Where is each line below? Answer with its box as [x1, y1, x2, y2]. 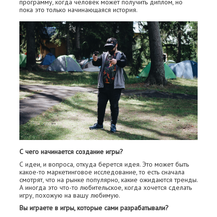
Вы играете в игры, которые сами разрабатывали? [19, 203, 169, 213]
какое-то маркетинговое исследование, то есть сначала [19, 168, 185, 177]
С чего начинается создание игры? [19, 147, 123, 156]
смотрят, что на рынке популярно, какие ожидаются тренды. [19, 175, 198, 185]
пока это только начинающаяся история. [19, 5, 138, 14]
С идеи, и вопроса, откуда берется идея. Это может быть [19, 160, 189, 169]
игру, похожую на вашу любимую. [19, 191, 120, 200]
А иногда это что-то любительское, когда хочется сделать [19, 183, 192, 192]
